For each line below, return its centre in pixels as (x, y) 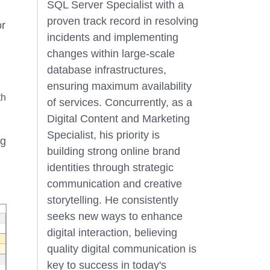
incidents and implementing (112, 37)
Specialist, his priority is (103, 135)
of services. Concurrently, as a (119, 102)
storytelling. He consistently (112, 200)
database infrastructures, (106, 70)
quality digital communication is (121, 249)
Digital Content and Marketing (118, 119)
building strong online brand (113, 151)
